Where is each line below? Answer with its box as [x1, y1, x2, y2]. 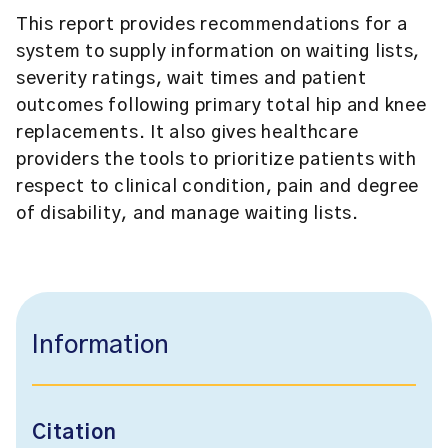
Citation [32, 423, 117, 443]
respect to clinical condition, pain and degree [16, 178, 420, 196]
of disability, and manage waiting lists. [16, 205, 359, 223]
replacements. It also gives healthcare [16, 124, 359, 142]
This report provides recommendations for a [16, 16, 408, 34]
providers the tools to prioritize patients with [16, 151, 417, 169]
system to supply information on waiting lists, [16, 43, 421, 61]
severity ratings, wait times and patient [16, 70, 367, 88]
